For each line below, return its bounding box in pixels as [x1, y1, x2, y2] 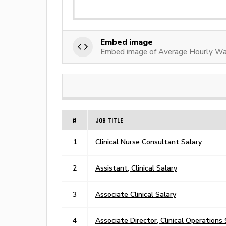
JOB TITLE [95, 115, 123, 124]
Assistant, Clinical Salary [95, 163, 177, 172]
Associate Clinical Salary [95, 190, 176, 198]
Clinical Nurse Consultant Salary [95, 137, 202, 146]
